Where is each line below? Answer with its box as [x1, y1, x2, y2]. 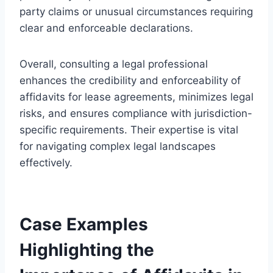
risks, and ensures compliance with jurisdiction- [19, 107, 252, 119]
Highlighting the [19, 239, 154, 260]
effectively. [19, 156, 73, 169]
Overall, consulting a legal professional [19, 57, 208, 70]
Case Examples [19, 213, 148, 235]
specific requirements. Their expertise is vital [19, 123, 238, 136]
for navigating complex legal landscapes [19, 140, 216, 152]
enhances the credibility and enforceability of [19, 74, 241, 87]
